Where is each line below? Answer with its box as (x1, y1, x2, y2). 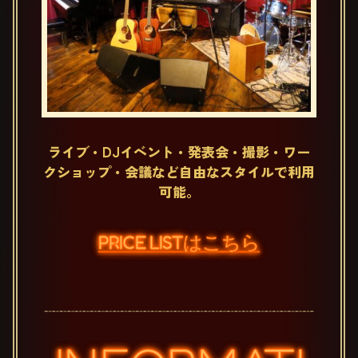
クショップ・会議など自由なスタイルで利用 (43, 161, 315, 182)
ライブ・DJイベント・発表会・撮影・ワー (48, 141, 310, 162)
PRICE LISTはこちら (98, 231, 260, 255)
